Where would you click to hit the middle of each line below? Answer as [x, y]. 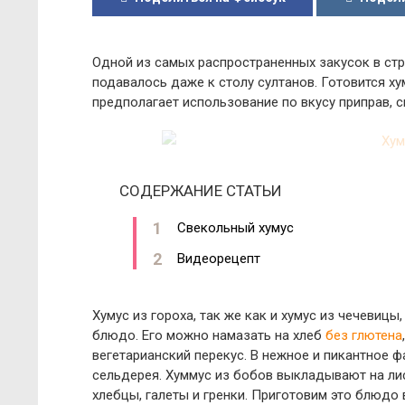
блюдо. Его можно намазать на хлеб [209, 335]
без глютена [364, 335]
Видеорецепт [219, 259]
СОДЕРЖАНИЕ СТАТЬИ [201, 191]
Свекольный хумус [235, 228]
